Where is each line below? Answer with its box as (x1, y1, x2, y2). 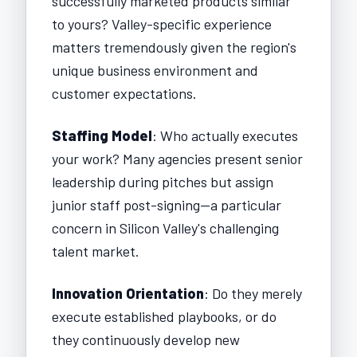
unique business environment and (52, 61, 258, 79)
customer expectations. (52, 84, 197, 102)
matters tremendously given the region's (52, 37, 296, 56)
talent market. (52, 241, 139, 260)
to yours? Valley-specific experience (52, 14, 272, 33)
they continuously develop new (52, 330, 240, 348)
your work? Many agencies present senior (52, 149, 303, 167)
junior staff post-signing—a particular (52, 195, 281, 214)
